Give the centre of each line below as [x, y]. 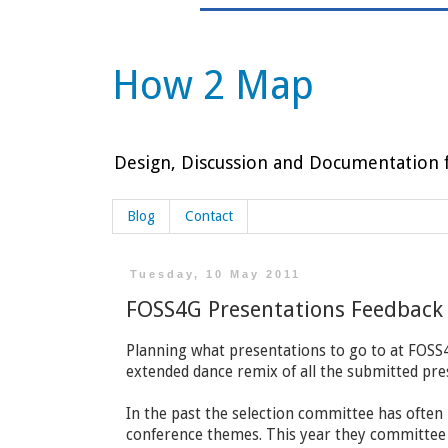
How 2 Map [213, 85]
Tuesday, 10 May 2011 [216, 274]
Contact [209, 216]
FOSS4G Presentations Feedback [284, 310]
